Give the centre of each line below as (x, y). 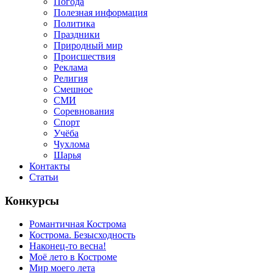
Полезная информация (101, 12)
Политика (74, 23)
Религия (71, 78)
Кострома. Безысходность (82, 235)
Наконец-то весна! (68, 246)
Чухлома (72, 144)
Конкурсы (32, 200)
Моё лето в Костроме (73, 257)
